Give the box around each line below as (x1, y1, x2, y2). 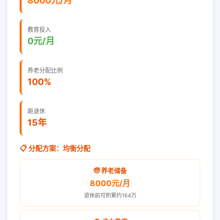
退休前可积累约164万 (83, 192, 137, 199)
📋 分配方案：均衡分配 (20, 144, 90, 152)
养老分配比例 (27, 67, 63, 74)
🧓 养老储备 (93, 166, 127, 174)
